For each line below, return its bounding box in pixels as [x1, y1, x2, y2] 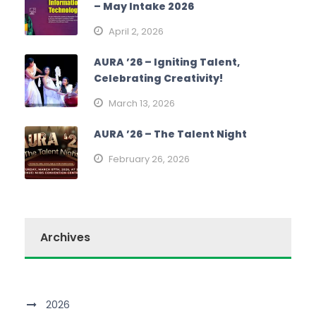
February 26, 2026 [109, 152, 190, 166]
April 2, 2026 [109, 25, 164, 39]
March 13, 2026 [109, 97, 175, 111]
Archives [40, 229, 90, 246]
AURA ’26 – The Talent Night [94, 127, 247, 142]
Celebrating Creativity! [94, 71, 223, 86]
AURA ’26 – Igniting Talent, [94, 55, 240, 70]
